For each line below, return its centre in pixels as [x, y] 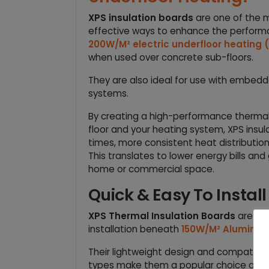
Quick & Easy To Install [177, 195]
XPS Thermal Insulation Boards [162, 216]
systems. [108, 93]
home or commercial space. [151, 169]
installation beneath [135, 229]
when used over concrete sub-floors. [171, 57]
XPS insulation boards [141, 17]
